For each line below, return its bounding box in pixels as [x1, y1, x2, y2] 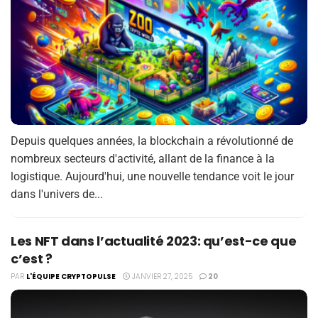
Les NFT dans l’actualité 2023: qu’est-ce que [11, 231, 297, 250]
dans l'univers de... [11, 187, 103, 201]
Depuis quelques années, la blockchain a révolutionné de [11, 133, 293, 148]
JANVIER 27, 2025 [130, 270, 192, 282]
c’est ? [11, 249, 53, 268]
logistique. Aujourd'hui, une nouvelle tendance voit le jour [11, 169, 294, 183]
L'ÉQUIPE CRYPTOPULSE [26, 270, 116, 282]
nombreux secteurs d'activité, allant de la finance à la [11, 151, 275, 165]
